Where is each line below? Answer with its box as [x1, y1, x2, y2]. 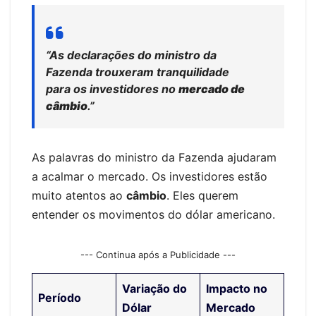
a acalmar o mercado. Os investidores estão [32, 169, 267, 183]
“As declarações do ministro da [46, 47, 217, 62]
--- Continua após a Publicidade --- [80, 248, 236, 260]
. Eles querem [166, 188, 238, 202]
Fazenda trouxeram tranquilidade [46, 64, 229, 79]
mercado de [178, 81, 245, 96]
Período [38, 291, 81, 305]
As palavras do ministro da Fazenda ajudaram [32, 150, 276, 164]
